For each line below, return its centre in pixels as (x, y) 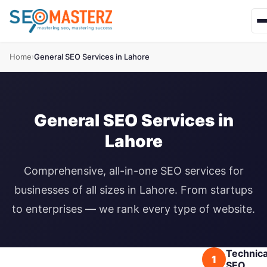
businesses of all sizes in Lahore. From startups (133, 190)
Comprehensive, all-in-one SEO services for (133, 171)
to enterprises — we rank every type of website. (133, 209)
